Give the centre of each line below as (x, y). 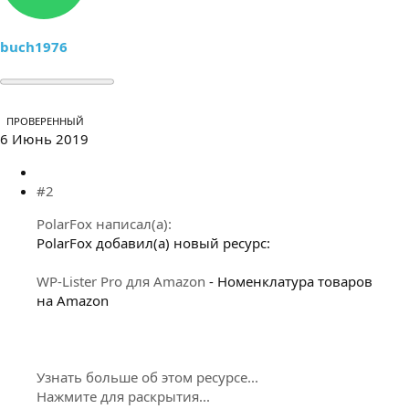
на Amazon (73, 300)
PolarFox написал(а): (104, 223)
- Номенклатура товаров (289, 281)
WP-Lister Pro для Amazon (121, 281)
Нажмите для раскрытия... (123, 396)
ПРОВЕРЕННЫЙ (45, 121)
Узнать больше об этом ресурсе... (147, 377)
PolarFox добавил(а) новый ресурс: (153, 242)
